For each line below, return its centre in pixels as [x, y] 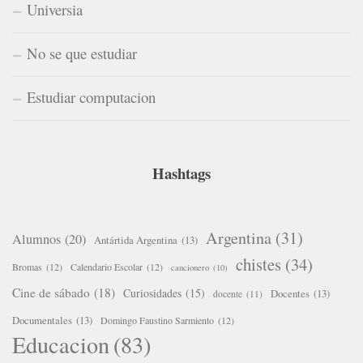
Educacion [61, 344]
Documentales [42, 320]
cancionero [190, 267]
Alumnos [36, 239]
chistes [258, 264]
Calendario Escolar [107, 266]
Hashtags [181, 173]
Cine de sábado [51, 292]
